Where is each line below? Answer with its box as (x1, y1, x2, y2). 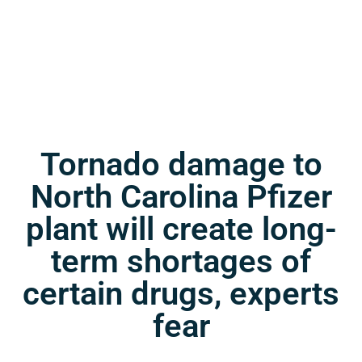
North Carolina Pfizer (30, 177, 332, 216)
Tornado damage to (40, 145, 322, 183)
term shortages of (51, 242, 311, 280)
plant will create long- (25, 209, 337, 248)
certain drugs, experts (23, 274, 339, 313)
